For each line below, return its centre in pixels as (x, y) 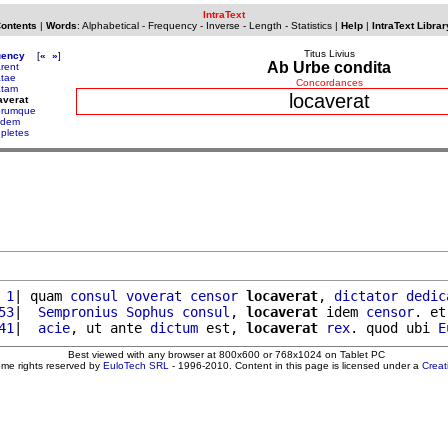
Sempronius (78, 311)
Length (265, 25)
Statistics (311, 25)
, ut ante (110, 327)
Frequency (172, 25)
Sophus (150, 311)
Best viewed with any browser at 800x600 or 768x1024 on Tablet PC (226, 354)
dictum (174, 327)
